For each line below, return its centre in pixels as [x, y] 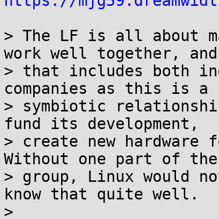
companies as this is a [106, 88]
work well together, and [111, 53]
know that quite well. [101, 194]
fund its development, [101, 124]
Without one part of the [111, 159]
